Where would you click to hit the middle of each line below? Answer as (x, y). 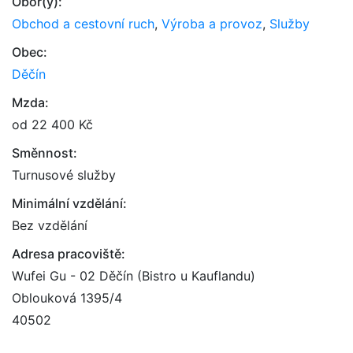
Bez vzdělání (50, 225)
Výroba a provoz (212, 24)
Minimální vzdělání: (69, 203)
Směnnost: (45, 153)
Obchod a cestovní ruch (83, 24)
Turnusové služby (64, 175)
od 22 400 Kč (52, 124)
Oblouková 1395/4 (67, 298)
